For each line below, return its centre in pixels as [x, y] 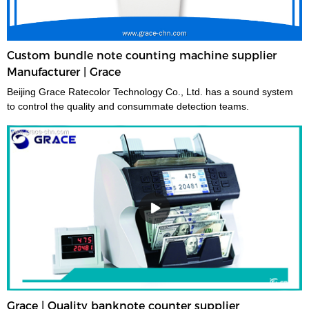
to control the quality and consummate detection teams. [128, 107]
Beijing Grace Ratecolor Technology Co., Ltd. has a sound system [150, 92]
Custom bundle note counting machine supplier [142, 56]
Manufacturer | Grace [64, 72]
